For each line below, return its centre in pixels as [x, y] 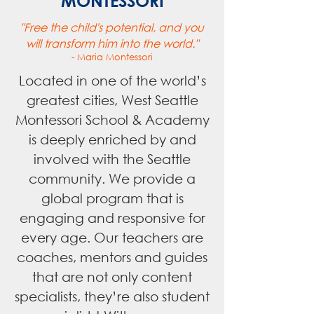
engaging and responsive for [112, 218]
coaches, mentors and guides [112, 257]
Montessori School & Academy [112, 120]
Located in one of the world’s [112, 80]
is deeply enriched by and [112, 139]
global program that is [112, 198]
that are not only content [112, 277]
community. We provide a [112, 178]
